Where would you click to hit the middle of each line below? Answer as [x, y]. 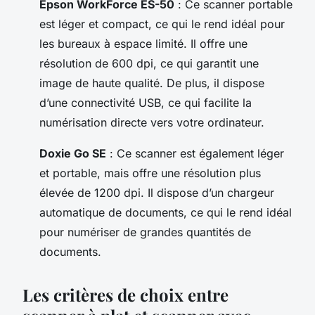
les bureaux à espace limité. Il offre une [143, 43]
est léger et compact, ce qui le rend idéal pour [162, 24]
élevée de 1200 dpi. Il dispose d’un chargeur [157, 192]
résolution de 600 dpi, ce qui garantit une [149, 63]
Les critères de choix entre [126, 294]
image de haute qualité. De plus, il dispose [152, 83]
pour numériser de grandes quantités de [145, 232]
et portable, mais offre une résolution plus [150, 173]
